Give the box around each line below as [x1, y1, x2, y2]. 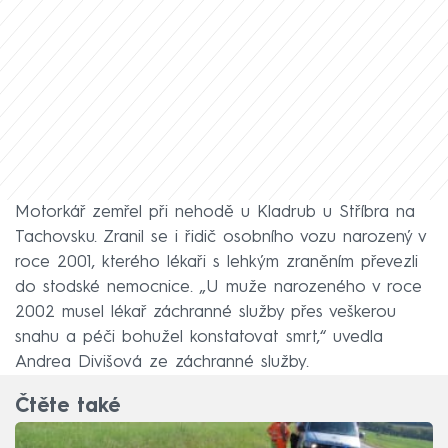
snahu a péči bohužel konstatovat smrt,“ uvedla [15, 328, 383, 346]
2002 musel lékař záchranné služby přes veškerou [15, 303, 396, 321]
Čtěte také [15, 397, 120, 418]
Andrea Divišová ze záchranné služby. [15, 353, 309, 371]
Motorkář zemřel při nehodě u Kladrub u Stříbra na [15, 203, 415, 221]
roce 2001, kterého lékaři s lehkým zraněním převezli [15, 253, 418, 271]
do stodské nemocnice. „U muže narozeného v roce [15, 278, 422, 296]
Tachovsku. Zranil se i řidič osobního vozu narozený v [15, 228, 426, 246]
